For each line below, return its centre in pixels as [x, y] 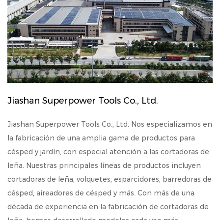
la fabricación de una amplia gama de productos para [101, 138]
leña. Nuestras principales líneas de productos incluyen [104, 165]
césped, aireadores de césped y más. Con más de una [101, 193]
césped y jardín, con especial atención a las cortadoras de [108, 151]
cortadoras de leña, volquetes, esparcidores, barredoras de [110, 179]
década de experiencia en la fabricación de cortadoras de [108, 206]
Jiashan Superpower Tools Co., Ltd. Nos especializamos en [110, 124]
